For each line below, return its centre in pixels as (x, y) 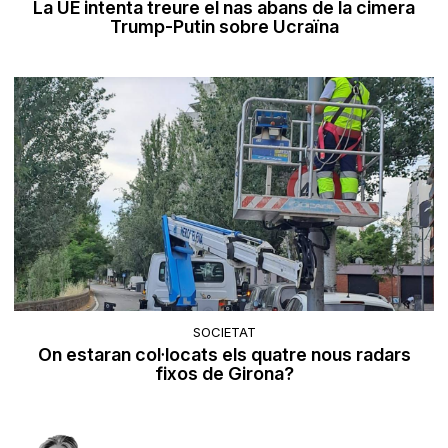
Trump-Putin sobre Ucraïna (224, 26)
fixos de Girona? (224, 374)
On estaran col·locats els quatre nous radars (224, 355)
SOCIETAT (224, 332)
